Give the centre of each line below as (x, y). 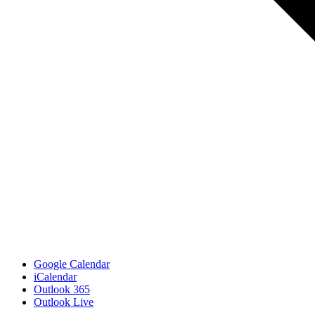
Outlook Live (64, 302)
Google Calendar (72, 264)
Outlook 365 (62, 290)
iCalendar (55, 277)
